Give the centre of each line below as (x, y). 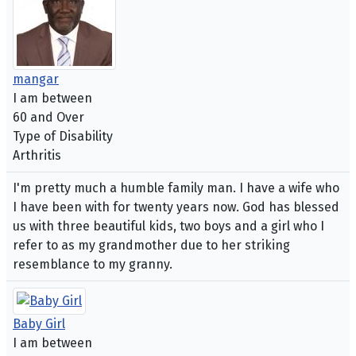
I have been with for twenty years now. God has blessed (176, 207)
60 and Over (48, 118)
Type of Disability (63, 137)
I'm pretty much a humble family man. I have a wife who (176, 188)
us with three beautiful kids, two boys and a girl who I (168, 226)
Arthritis (37, 156)
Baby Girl (39, 324)
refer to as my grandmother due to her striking (151, 246)
